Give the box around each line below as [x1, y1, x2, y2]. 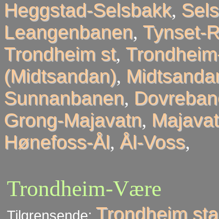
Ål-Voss [120, 131, 185, 153]
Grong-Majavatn [4, 109, 142, 131]
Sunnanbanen [4, 88, 124, 109]
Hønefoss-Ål [4, 131, 110, 153]
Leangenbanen [4, 22, 133, 43]
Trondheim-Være [7, 176, 161, 201]
